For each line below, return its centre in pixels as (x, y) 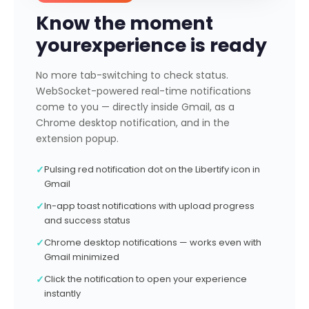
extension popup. (77, 139)
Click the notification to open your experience (146, 279)
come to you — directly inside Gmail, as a (135, 107)
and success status (87, 220)
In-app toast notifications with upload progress (149, 206)
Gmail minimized (82, 257)
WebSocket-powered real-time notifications (143, 91)
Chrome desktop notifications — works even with (153, 242)
